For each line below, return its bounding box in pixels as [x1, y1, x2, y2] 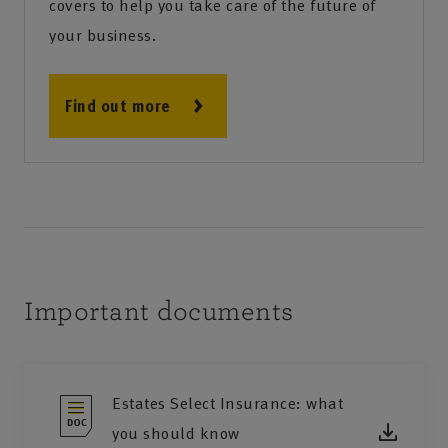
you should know [112, 421, 240, 446]
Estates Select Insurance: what [112, 391, 343, 416]
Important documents [24, 297, 294, 327]
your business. [49, 23, 156, 48]
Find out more [65, 94, 171, 119]
